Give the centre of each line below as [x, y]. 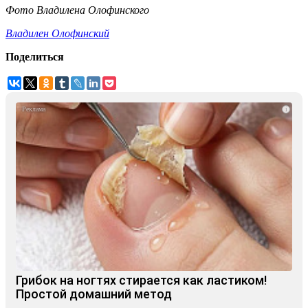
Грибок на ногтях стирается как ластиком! [141, 280]
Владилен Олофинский [57, 34]
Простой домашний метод [94, 294]
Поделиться [35, 57]
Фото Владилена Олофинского [77, 10]
